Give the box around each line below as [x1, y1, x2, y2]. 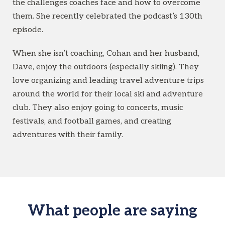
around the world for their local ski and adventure [13, 89, 203, 99]
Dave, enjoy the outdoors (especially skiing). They [13, 62, 199, 72]
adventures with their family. [13, 130, 123, 140]
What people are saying [28, 201, 197, 220]
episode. [13, 25, 43, 35]
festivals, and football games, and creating [13, 116, 171, 126]
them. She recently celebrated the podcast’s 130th [13, 11, 202, 21]
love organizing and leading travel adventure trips [13, 75, 204, 85]
